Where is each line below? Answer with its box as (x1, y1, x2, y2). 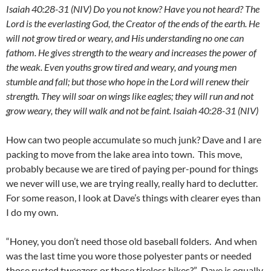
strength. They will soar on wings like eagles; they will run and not (6, 90, 253, 102)
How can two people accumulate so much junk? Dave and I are (6, 134, 261, 145)
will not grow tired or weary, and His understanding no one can (6, 32, 244, 44)
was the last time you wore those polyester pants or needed (6, 250, 252, 261)
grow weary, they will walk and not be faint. (6, 105, 173, 116)
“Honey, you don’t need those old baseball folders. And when (6, 235, 257, 247)
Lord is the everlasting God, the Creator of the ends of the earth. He (6, 18, 260, 29)
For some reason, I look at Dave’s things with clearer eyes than (6, 192, 261, 203)
